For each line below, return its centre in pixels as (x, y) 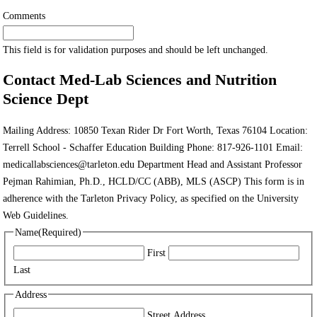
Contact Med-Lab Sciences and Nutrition (140, 80)
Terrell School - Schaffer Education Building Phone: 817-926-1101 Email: (153, 147)
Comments (24, 16)
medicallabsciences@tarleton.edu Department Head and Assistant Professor (152, 164)
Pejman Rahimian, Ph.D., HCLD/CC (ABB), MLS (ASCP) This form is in (154, 181)
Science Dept (46, 99)
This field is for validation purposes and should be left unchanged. (136, 50)
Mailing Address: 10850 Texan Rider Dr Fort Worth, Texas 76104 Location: (155, 130)
